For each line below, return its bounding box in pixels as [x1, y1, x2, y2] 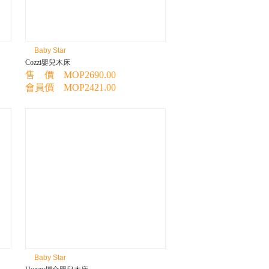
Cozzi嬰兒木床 [25, 58, 70, 67]
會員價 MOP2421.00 [25, 82, 116, 92]
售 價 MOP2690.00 [25, 70, 116, 80]
